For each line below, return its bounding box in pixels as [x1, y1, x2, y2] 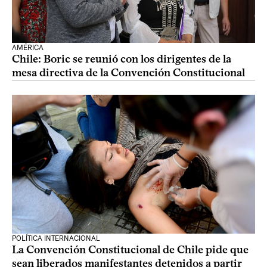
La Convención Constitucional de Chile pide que [12, 243, 249, 256]
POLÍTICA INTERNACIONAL [12, 234, 100, 243]
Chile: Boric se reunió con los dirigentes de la [12, 52, 231, 66]
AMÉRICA [12, 44, 44, 52]
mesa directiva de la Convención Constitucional [12, 66, 245, 79]
